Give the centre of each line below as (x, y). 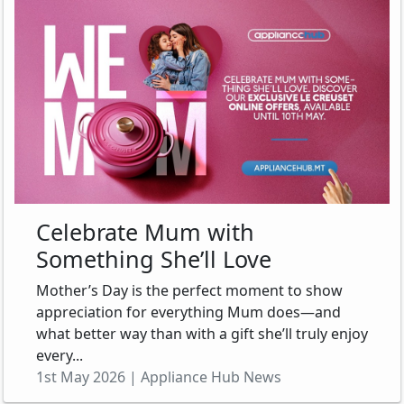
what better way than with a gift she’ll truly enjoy (202, 333)
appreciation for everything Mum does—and (188, 312)
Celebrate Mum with (145, 231)
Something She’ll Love (154, 258)
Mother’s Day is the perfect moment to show (189, 290)
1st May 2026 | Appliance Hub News (159, 376)
